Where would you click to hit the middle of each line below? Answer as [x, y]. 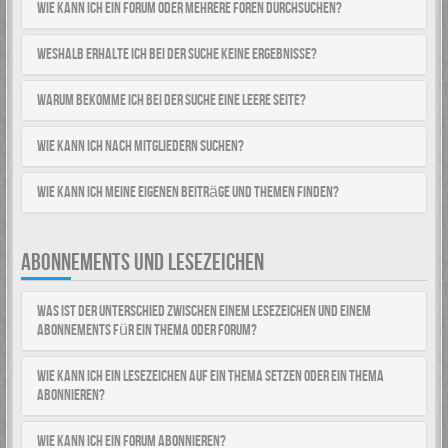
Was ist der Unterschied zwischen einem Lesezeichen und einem [204, 311]
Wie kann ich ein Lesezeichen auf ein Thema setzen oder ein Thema [210, 376]
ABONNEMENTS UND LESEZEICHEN [142, 262]
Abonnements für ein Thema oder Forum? [147, 330]
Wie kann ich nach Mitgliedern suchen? [140, 146]
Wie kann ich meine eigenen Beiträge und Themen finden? [188, 192]
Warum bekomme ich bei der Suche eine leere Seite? [171, 100]
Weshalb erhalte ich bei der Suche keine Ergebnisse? [177, 54]
